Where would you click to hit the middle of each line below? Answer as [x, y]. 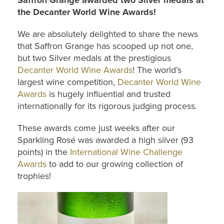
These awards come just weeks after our [96, 128]
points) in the [44, 152]
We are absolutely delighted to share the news [108, 34]
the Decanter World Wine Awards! [87, 12]
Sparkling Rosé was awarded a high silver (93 [105, 140]
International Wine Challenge [126, 152]
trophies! [34, 176]
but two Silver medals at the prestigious [94, 58]
